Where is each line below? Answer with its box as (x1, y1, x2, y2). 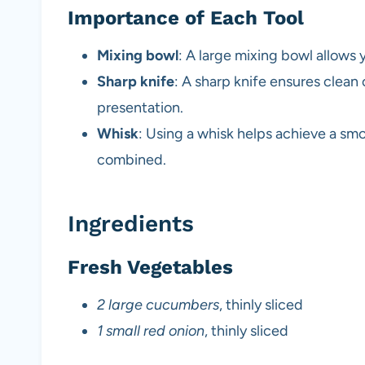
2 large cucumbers (97, 296, 219, 314)
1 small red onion (97, 322, 204, 341)
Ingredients (68, 210, 194, 238)
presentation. (97, 99, 183, 117)
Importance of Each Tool (68, 7, 304, 30)
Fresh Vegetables (68, 256, 233, 279)
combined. (97, 151, 166, 169)
